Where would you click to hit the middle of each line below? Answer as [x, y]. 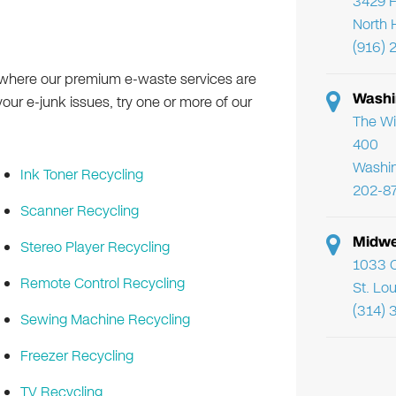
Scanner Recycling [79, 211]
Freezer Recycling [76, 356]
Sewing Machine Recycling [105, 320]
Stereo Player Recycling [95, 247]
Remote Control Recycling [102, 284]
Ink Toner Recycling [81, 175]
